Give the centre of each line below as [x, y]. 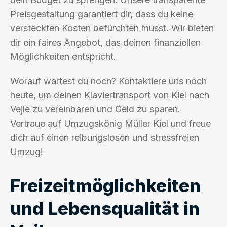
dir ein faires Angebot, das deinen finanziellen [105, 42]
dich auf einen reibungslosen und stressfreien [105, 137]
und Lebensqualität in [105, 208]
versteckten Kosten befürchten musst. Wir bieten [112, 28]
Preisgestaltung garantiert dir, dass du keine [102, 14]
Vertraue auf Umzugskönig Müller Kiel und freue [110, 123]
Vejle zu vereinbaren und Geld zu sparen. [95, 109]
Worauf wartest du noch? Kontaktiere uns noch [108, 81]
